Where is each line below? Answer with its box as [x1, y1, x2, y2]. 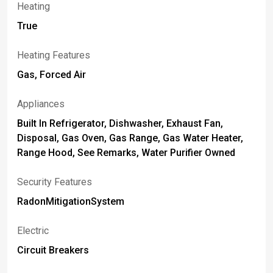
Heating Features [17, 49, 90, 61]
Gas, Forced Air [17, 69, 86, 80]
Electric [17, 225, 49, 236]
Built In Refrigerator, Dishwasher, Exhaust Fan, [17, 118, 223, 129]
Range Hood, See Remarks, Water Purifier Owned [17, 147, 235, 158]
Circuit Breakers [17, 244, 89, 256]
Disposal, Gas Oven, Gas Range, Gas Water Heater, [17, 132, 243, 144]
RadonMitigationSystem [17, 196, 124, 207]
